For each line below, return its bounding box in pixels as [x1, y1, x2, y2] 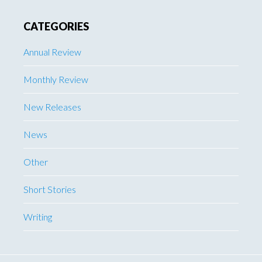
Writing [23, 211, 52, 222]
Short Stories [23, 184, 76, 195]
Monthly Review [23, 74, 88, 85]
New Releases [23, 101, 81, 112]
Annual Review [23, 46, 81, 57]
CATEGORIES [23, 20, 89, 33]
